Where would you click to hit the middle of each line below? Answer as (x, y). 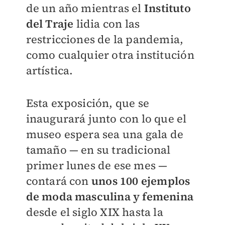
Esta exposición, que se (88, 103)
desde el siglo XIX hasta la (94, 212)
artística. (49, 71)
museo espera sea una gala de (105, 134)
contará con (59, 181)
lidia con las (107, 24)
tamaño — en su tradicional (98, 150)
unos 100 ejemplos (141, 181)
